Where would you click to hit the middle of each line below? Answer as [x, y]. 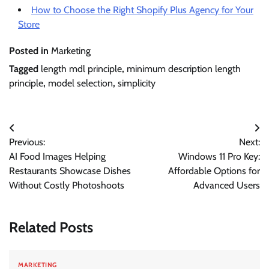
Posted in [30, 50]
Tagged [25, 68]
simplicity [137, 83]
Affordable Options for [214, 171]
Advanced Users [227, 185]
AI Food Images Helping [57, 156]
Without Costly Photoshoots [67, 185]
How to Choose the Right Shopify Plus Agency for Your [142, 10]
